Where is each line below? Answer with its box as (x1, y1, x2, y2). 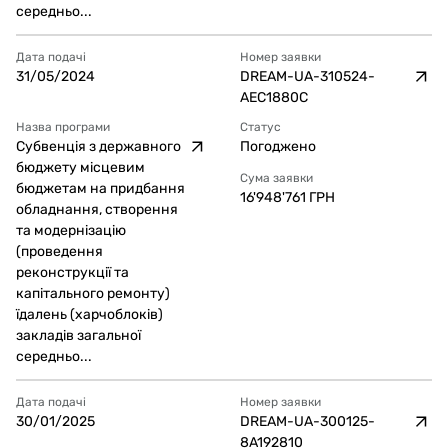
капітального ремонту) (16, 285, 170, 302)
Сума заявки (240, 171, 313, 185)
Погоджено (240, 138, 316, 155)
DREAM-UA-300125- (240, 413, 375, 430)
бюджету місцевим (16, 159, 145, 176)
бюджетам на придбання (16, 180, 185, 197)
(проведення (16, 243, 103, 260)
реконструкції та (16, 264, 129, 281)
